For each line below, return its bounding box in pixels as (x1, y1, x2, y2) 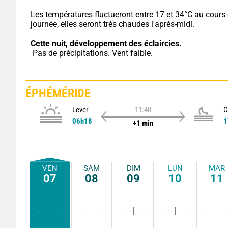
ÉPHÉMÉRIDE (25, 85, 91, 100)
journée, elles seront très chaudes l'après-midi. (31, 19, 194, 29)
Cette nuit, (31, 38, 68, 48)
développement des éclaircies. (70, 38, 182, 48)
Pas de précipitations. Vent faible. (33, 48, 153, 58)
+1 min (132, 118, 153, 128)
